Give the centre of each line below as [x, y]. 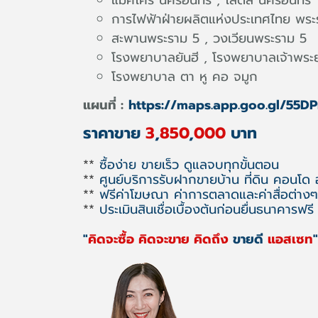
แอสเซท [288, 239]
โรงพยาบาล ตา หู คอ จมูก [185, 76]
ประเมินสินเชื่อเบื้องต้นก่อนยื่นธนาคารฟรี [204, 209]
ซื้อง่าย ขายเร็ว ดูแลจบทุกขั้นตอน [187, 164]
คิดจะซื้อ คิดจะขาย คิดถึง [160, 239]
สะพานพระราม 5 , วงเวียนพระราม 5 [209, 38]
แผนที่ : [103, 105]
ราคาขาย [112, 133]
